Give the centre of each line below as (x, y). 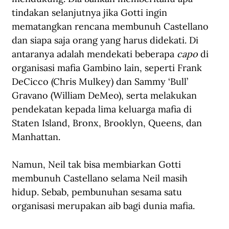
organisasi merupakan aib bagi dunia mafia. (103, 205)
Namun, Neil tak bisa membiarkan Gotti (98, 164)
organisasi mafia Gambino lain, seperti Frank (108, 67)
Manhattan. (37, 136)
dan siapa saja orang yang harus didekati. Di (106, 40)
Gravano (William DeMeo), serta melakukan (106, 95)
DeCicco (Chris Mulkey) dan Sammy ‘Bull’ (101, 81)
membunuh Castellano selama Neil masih (101, 178)
